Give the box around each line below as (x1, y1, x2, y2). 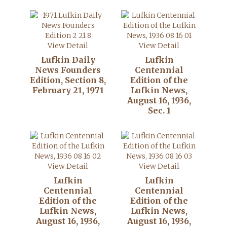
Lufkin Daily (41, 55, 95, 65)
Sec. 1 (147, 105, 171, 116)
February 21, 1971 (32, 85, 104, 95)
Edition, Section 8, (30, 75, 106, 85)
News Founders (35, 65, 101, 75)
